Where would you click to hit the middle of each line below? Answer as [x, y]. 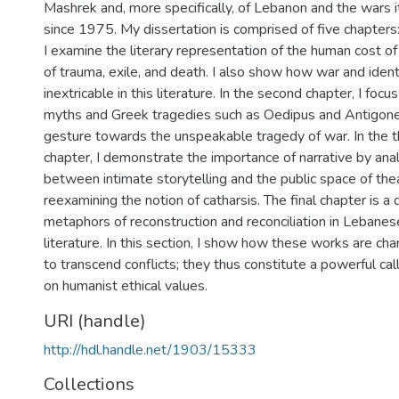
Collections [89, 384]
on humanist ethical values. [126, 286]
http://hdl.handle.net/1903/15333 [150, 350]
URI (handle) [95, 321]
